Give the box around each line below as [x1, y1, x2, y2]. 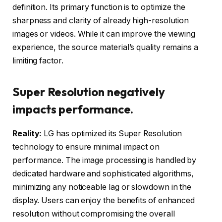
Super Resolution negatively [12, 84, 165, 100]
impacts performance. [12, 102, 134, 117]
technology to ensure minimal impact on [12, 142, 160, 152]
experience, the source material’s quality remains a [12, 43, 198, 53]
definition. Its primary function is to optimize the [12, 2, 185, 12]
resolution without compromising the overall [12, 209, 175, 219]
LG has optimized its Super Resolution [42, 129, 182, 139]
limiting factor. [12, 56, 63, 66]
